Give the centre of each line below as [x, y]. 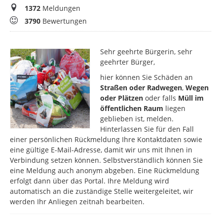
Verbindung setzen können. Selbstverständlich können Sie [106, 160]
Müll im [191, 98]
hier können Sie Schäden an [147, 77]
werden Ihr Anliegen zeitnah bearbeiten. [77, 202]
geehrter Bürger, [128, 62]
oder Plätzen [122, 98]
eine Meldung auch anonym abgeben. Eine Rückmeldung [105, 171]
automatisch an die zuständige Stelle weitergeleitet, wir [102, 191]
